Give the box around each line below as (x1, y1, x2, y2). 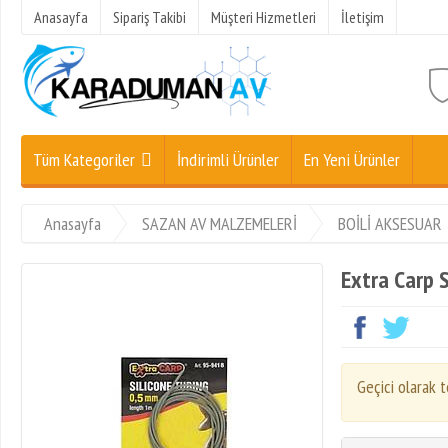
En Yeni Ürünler (304, 148, 400, 171)
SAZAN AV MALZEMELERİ (142, 212, 297, 235)
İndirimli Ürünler (177, 148, 279, 171)
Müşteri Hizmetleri (211, 7, 316, 27)
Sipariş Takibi (113, 7, 186, 27)
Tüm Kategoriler (33, 148, 135, 171)
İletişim (341, 7, 384, 27)
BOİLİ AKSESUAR (338, 212, 442, 235)
